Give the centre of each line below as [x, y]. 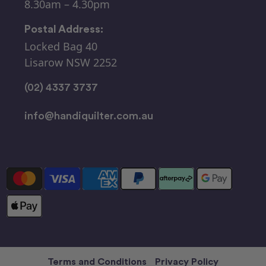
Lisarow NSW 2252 [71, 63]
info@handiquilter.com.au [89, 116]
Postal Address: [64, 28]
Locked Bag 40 [61, 47]
